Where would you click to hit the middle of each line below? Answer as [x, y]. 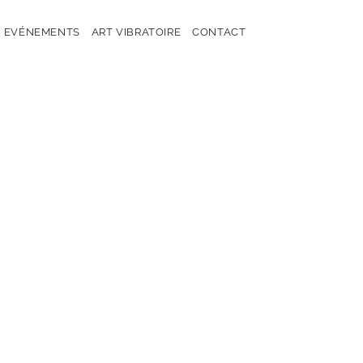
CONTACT [219, 32]
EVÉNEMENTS [42, 32]
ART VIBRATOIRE [136, 32]
